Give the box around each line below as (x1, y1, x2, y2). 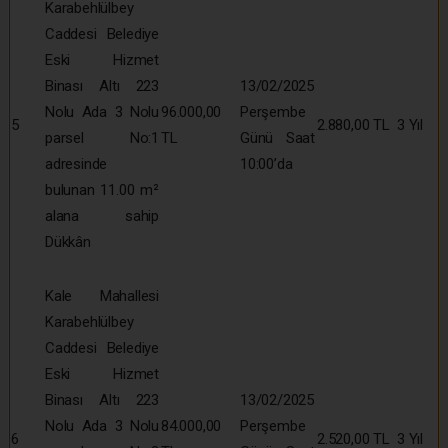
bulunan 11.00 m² (45, 180, 159, 199)
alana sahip (45, 206, 159, 225)
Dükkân (45, 232, 91, 251)
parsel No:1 (45, 128, 159, 147)
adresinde (45, 154, 108, 173)
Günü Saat (240, 128, 315, 147)
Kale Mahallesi (45, 286, 159, 305)
